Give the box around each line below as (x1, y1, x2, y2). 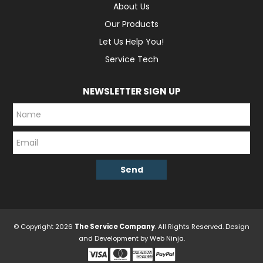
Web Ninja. (149, 234, 185, 243)
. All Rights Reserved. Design (155, 222, 249, 231)
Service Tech (104, 53, 159, 65)
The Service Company (75, 222, 155, 231)
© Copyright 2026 (14, 222, 75, 231)
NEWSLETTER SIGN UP (82, 85, 181, 97)
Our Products (104, 18, 159, 30)
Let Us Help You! (99, 36, 164, 48)
